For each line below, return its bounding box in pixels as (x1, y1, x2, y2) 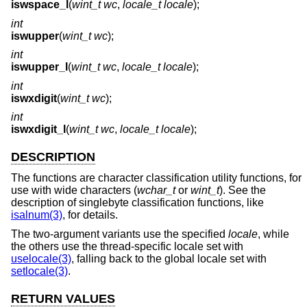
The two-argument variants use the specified (11, 228, 228, 240)
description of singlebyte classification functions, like (11, 197, 264, 208)
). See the (219, 184, 266, 196)
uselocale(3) (11, 252, 71, 265)
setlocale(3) (11, 265, 68, 277)
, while (258, 228, 289, 240)
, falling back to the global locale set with (71, 252, 267, 265)
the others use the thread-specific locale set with (11, 240, 243, 252)
